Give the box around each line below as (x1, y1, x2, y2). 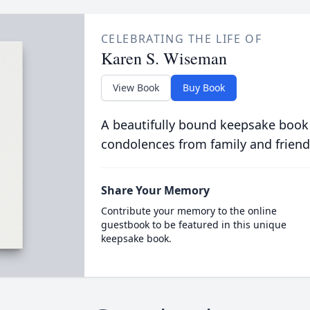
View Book (112, 81, 159, 94)
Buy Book (182, 81, 225, 94)
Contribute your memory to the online (100, 204, 277, 217)
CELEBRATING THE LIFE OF (100, 31, 262, 46)
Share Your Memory (100, 183, 210, 198)
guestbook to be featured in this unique (100, 218, 286, 231)
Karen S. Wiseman (100, 47, 227, 69)
